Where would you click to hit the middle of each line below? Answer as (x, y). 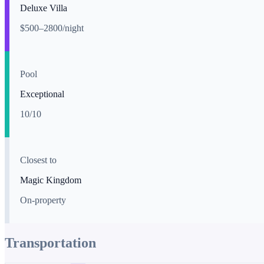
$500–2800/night (52, 28)
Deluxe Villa (44, 8)
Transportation (50, 242)
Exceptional (42, 94)
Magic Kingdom (51, 180)
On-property (43, 200)
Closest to (38, 160)
